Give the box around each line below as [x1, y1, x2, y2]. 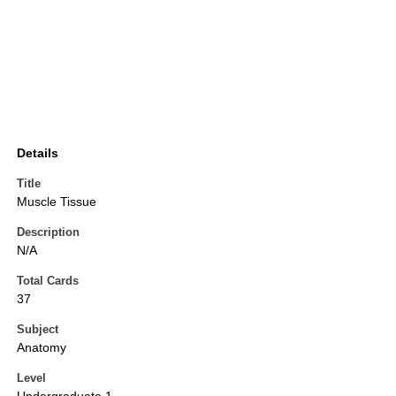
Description [17, 225, 80, 240]
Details [17, 146, 58, 161]
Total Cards [17, 274, 79, 288]
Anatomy [17, 340, 66, 355]
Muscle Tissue [17, 194, 96, 209]
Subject [17, 323, 58, 337]
